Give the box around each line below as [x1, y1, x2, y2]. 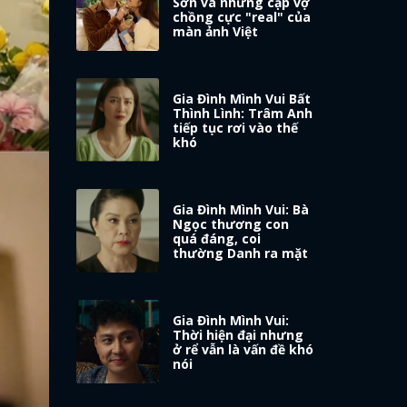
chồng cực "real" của [173, 8, 312, 26]
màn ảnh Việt [173, 23, 259, 41]
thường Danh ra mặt [173, 244, 309, 263]
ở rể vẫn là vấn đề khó [173, 341, 314, 359]
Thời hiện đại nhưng [173, 326, 304, 344]
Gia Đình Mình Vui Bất [173, 90, 312, 108]
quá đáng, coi [173, 230, 262, 248]
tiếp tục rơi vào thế [173, 119, 299, 137]
